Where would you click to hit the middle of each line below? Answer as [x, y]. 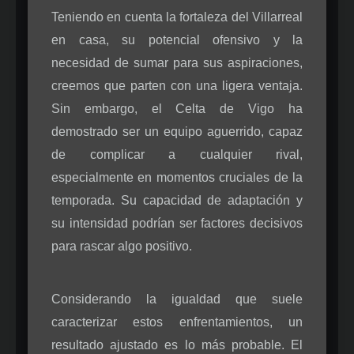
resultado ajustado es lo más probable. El [177, 345]
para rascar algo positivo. [122, 246]
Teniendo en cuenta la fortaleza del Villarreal [177, 17]
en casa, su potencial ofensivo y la [177, 40]
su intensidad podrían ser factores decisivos [177, 223]
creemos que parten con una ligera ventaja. [177, 85]
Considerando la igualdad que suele [177, 299]
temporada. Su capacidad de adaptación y [177, 200]
